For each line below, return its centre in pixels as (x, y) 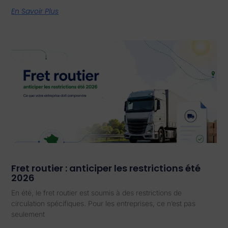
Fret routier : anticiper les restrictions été (106, 168)
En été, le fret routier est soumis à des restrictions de (97, 192)
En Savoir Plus (35, 11)
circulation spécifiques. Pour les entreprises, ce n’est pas (104, 203)
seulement (28, 214)
